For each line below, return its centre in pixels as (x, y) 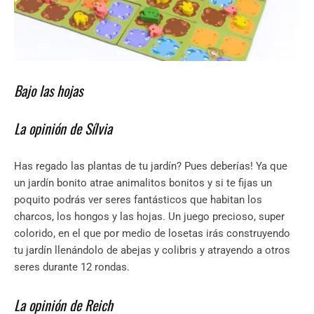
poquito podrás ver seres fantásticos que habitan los (138, 200)
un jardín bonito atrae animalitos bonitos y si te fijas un (143, 183)
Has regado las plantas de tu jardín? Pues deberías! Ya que (151, 166)
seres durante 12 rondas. (72, 267)
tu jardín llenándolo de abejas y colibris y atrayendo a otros (152, 251)
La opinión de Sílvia (63, 129)
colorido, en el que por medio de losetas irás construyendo (152, 234)
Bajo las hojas (48, 91)
